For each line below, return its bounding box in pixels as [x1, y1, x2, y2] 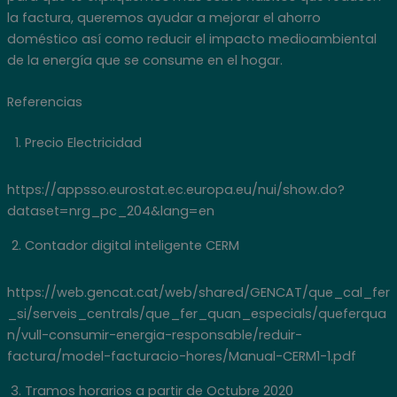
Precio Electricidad [24, 134, 142, 152]
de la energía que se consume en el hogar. [6, 51, 283, 70]
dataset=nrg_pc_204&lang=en [6, 202, 214, 221]
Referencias [6, 93, 82, 112]
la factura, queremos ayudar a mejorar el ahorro [6, 9, 321, 27]
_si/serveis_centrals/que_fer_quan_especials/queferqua [6, 305, 386, 323]
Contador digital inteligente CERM [24, 237, 239, 255]
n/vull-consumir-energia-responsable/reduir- [6, 326, 302, 345]
